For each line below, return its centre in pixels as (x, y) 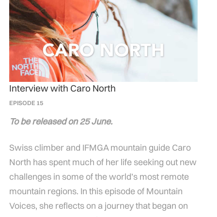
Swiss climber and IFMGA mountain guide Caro (100, 148)
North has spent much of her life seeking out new (103, 162)
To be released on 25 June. (61, 122)
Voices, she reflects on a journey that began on (98, 206)
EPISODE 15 (26, 103)
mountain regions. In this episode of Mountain (96, 191)
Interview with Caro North (62, 88)
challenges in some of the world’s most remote (99, 177)
